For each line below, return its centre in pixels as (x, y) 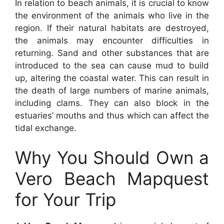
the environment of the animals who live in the (112, 15)
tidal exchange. (46, 128)
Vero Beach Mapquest (112, 179)
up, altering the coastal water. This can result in (112, 78)
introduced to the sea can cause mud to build (112, 65)
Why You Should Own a (112, 158)
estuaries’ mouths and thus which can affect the (112, 115)
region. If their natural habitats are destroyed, (112, 28)
